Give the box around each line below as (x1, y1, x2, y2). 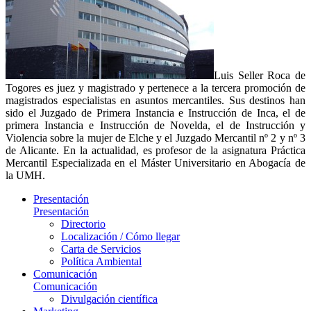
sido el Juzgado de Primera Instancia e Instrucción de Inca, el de (6, 106, 305, 119)
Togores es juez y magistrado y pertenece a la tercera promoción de (6, 81, 305, 94)
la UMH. (6, 169, 45, 181)
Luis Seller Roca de (214, 69, 305, 81)
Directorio (61, 217, 106, 230)
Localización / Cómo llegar (61, 230, 180, 242)
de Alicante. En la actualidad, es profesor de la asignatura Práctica (6, 144, 305, 156)
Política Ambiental (61, 255, 142, 267)
